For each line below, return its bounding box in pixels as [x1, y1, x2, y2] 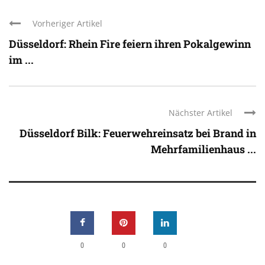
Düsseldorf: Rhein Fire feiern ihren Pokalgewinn [9, 37, 251, 51]
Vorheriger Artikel [33, 18, 102, 30]
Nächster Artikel [169, 107, 232, 119]
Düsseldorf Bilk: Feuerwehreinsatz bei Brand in [20, 126, 256, 141]
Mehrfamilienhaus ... [151, 142, 256, 157]
